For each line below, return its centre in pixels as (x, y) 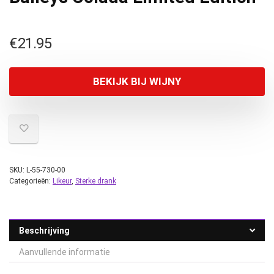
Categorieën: (31, 181)
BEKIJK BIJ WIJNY (137, 81)
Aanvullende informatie (65, 252)
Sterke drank (96, 181)
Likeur (62, 181)
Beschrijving (44, 231)
